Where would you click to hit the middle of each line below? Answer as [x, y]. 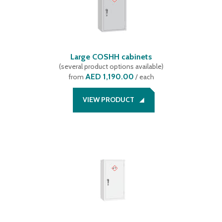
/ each [144, 77]
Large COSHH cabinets [111, 57]
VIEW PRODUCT [108, 100]
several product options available [111, 66]
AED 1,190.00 [109, 77]
